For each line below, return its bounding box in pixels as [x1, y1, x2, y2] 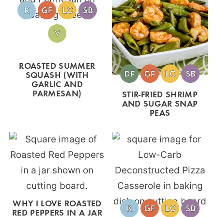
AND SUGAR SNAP [122, 97, 198, 109]
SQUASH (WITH [25, 69, 89, 80]
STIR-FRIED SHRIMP [122, 88, 198, 100]
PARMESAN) [32, 87, 82, 99]
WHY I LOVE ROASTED [13, 197, 102, 209]
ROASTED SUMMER [19, 60, 95, 71]
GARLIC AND [31, 78, 83, 90]
